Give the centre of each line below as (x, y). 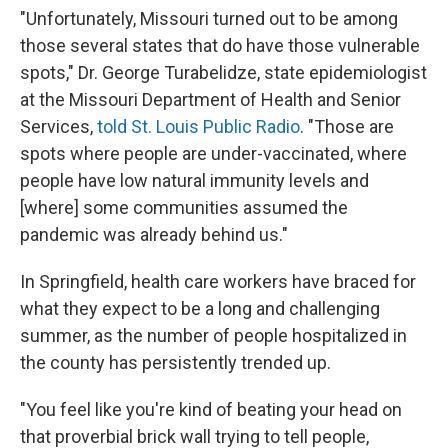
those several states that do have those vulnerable (220, 45)
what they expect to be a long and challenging (200, 308)
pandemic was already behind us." (154, 234)
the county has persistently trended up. (175, 362)
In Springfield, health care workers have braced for (218, 281)
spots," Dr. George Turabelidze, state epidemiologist (223, 72)
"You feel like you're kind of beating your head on (211, 409)
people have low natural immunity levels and (194, 180)
